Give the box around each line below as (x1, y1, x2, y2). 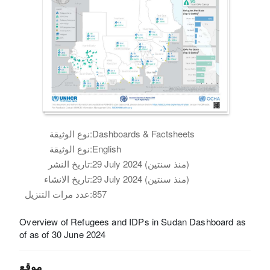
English (92, 142, 122, 155)
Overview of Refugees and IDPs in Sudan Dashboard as (19, 215, 246, 228)
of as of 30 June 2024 (19, 227, 106, 240)
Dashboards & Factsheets (92, 127, 195, 140)
